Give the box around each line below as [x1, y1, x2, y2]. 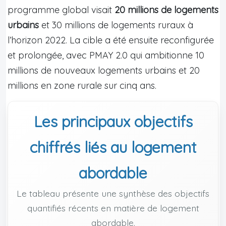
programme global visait [8, 4, 115, 16]
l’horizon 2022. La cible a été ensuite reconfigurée [8, 34, 214, 46]
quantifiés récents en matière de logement [27, 202, 199, 213]
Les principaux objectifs [33, 111, 193, 131]
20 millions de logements [115, 4, 218, 16]
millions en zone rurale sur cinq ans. [8, 79, 156, 91]
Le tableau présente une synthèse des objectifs [17, 187, 209, 199]
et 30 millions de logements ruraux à [39, 19, 193, 31]
